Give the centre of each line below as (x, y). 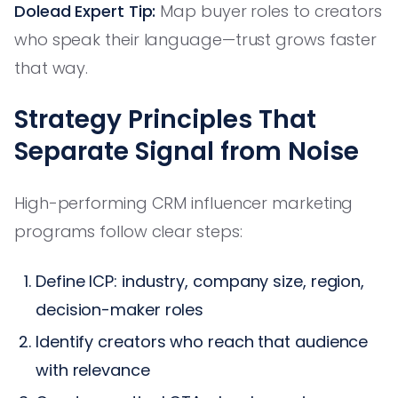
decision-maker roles (120, 309)
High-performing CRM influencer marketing (184, 203)
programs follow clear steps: (128, 231)
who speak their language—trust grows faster (196, 39)
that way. (52, 68)
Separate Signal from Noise (187, 151)
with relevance (93, 370)
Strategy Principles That (165, 119)
